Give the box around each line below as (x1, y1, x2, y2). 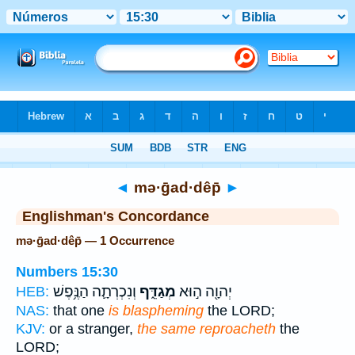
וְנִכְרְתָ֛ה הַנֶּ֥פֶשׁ (53, 282, 136, 300)
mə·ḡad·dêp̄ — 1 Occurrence (16, 234, 174, 247)
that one (49, 302, 109, 319)
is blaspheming (109, 302, 204, 319)
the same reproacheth (137, 320, 276, 337)
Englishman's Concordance (22, 208, 209, 224)
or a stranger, (45, 320, 137, 337)
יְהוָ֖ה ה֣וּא (176, 282, 232, 300)
